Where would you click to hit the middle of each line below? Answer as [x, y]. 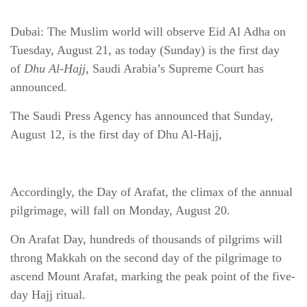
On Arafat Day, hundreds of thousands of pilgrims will [146, 240]
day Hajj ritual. [48, 295]
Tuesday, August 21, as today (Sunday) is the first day [145, 50]
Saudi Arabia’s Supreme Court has [176, 69]
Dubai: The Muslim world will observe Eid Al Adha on [148, 32]
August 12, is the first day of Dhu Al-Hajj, [116, 135]
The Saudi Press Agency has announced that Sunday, [142, 116]
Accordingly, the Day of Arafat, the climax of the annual [151, 192]
